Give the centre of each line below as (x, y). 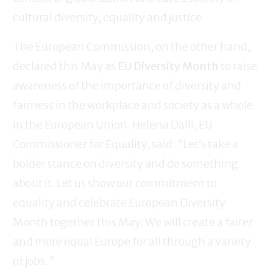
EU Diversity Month (168, 66)
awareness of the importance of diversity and (127, 86)
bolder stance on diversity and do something (126, 164)
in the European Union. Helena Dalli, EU (113, 125)
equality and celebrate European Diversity (119, 203)
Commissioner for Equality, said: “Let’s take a (126, 144)
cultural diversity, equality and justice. (109, 18)
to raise (238, 66)
